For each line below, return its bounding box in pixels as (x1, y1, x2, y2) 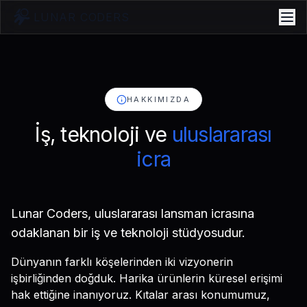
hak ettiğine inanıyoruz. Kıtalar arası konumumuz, (11, 288, 270, 302)
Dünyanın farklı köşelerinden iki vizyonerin (11, 255, 233, 269)
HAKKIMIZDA (126, 95, 191, 104)
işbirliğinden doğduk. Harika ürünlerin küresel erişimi (11, 271, 282, 285)
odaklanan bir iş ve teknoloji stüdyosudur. (11, 225, 245, 240)
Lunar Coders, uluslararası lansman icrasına (11, 206, 254, 221)
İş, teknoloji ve (35, 122, 167, 147)
